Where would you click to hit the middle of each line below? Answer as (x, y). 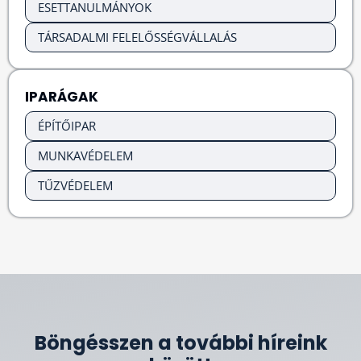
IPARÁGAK (62, 97)
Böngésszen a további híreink (180, 343)
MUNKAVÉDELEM (85, 156)
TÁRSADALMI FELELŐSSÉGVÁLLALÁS (137, 37)
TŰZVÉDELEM (75, 186)
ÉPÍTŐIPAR (67, 126)
